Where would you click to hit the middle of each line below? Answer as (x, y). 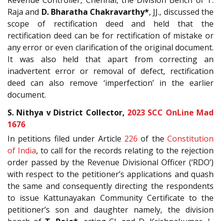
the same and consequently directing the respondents (110, 186)
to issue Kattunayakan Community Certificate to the (110, 198)
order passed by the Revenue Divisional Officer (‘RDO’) (110, 163)
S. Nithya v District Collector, (67, 113)
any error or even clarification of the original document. (110, 47)
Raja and (24, 12)
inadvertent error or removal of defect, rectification (110, 71)
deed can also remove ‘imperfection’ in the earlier (110, 83)
